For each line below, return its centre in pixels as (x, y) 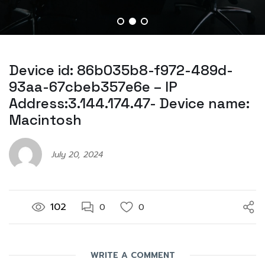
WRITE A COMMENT (132, 256)
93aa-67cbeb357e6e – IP (93, 87)
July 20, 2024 (77, 155)
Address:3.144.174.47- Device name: (129, 104)
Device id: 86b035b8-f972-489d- (121, 70)
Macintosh (45, 120)
